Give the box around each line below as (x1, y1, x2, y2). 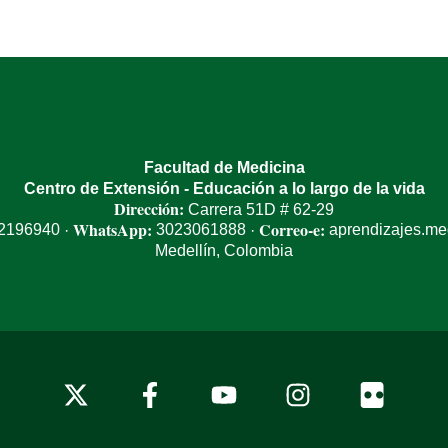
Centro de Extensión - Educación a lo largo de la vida (23, 180, 425, 197)
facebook (148, 402, 214, 421)
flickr (370, 402, 404, 421)
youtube (222, 402, 282, 421)
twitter (74, 424, 122, 443)
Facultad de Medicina (143, 159, 305, 176)
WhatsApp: (72, 218, 152, 241)
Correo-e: (258, 218, 325, 241)
